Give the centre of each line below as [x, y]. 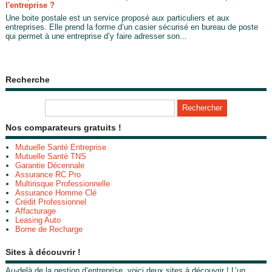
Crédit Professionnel [50, 202]
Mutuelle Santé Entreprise [60, 148]
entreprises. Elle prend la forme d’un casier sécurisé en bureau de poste [131, 27]
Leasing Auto [38, 220]
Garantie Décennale [49, 166]
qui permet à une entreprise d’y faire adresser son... [96, 36]
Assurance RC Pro [48, 175]
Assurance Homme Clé [56, 193]
